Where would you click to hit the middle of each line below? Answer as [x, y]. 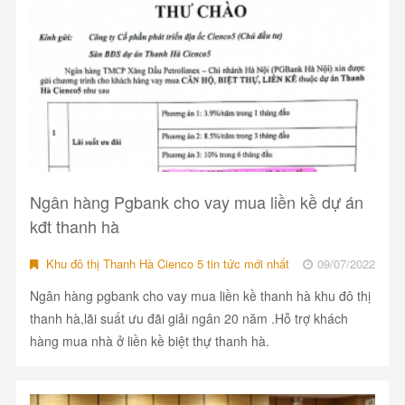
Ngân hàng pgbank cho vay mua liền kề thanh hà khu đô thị [200, 296]
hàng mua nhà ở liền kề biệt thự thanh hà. [149, 341]
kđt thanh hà [74, 226]
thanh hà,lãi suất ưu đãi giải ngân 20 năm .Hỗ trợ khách [188, 319]
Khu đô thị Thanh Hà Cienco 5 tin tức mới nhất [165, 264]
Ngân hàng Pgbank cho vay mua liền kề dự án [196, 202]
